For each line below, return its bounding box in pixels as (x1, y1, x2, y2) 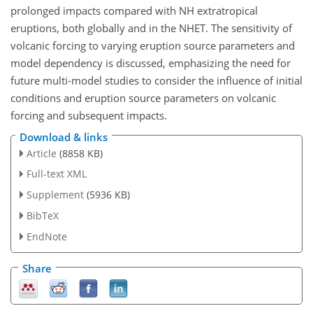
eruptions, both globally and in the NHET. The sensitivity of (10, 21, 292, 35)
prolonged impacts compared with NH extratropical (10, 3, 258, 17)
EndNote (26, 229, 67, 243)
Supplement (26, 188, 84, 202)
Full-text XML (26, 167, 87, 181)
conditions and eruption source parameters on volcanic (10, 91, 276, 105)
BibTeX (26, 209, 59, 223)
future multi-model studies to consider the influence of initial (10, 73, 303, 87)
